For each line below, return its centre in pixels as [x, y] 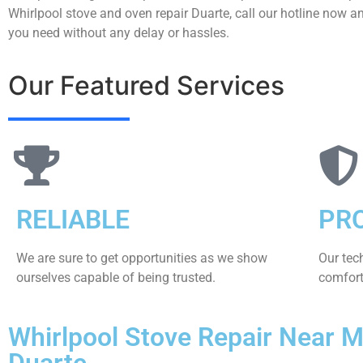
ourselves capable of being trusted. [116, 278]
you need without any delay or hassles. [119, 32]
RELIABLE [73, 220]
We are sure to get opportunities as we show [142, 258]
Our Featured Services [146, 86]
